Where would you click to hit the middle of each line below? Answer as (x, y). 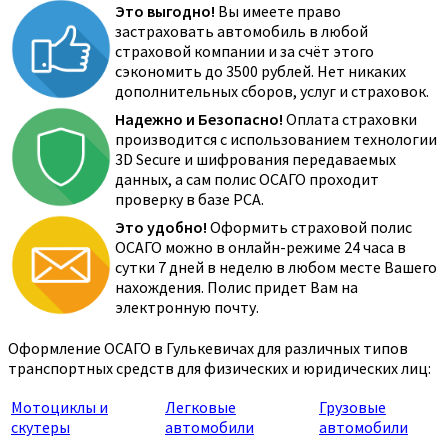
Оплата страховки (350, 119)
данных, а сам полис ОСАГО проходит (247, 179)
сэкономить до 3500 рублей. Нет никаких (260, 71)
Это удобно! (161, 227)
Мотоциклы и (59, 407)
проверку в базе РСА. (189, 199)
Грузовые (352, 407)
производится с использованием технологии (276, 139)
